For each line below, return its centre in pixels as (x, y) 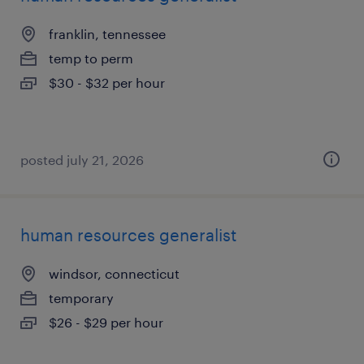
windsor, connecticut (114, 273)
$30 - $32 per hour (107, 82)
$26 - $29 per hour (106, 322)
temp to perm (91, 58)
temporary (81, 298)
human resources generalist (128, 235)
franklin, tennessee (107, 34)
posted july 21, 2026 (82, 160)
